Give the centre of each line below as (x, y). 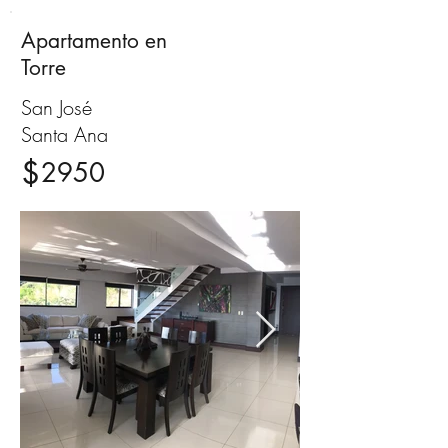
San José (56, 107)
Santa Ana (64, 134)
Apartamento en (94, 40)
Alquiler (241, 40)
